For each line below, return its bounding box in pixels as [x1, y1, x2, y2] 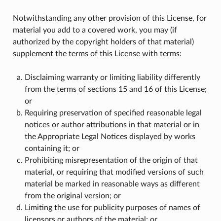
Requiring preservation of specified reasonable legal [24, 109, 202, 117]
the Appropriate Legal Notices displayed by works [24, 132, 195, 141]
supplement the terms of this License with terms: [12, 49, 182, 58]
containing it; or [24, 144, 79, 152]
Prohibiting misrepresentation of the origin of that [24, 156, 198, 164]
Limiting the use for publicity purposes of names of [24, 203, 200, 212]
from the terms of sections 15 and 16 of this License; [24, 85, 207, 93]
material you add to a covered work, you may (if [12, 26, 177, 34]
